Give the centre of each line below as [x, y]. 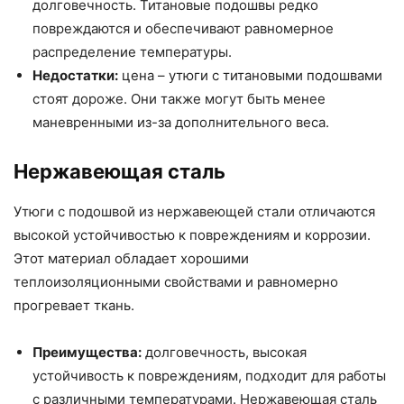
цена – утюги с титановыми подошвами [250, 76]
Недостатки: [75, 76]
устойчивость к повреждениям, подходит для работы [209, 376]
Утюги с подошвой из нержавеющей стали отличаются [194, 212]
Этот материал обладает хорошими [131, 259]
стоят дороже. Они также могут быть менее [179, 99]
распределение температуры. [132, 52]
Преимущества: [87, 353]
